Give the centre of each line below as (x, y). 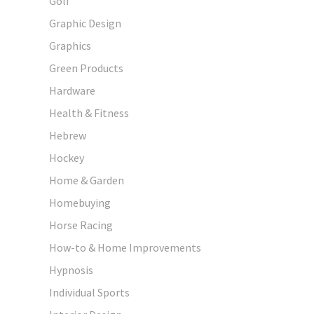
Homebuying (80, 202)
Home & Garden (87, 180)
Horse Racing (81, 225)
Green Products (86, 68)
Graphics (70, 45)
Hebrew (68, 135)
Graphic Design (85, 23)
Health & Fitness (89, 112)
